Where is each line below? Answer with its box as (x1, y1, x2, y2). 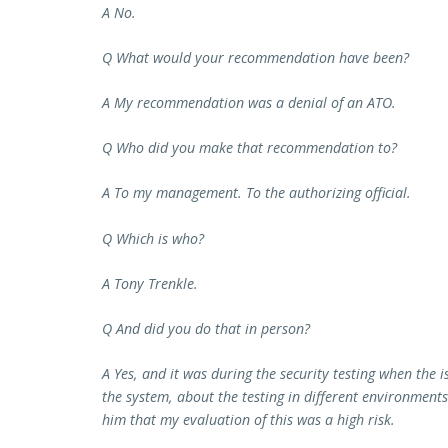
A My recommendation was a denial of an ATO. (102, 93, 396, 113)
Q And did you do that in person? (102, 319, 310, 339)
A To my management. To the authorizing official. (102, 183, 411, 203)
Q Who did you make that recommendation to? (102, 138, 397, 158)
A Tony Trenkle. (102, 273, 198, 293)
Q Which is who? (102, 228, 204, 248)
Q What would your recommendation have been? (102, 47, 409, 67)
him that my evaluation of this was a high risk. (102, 410, 395, 430)
